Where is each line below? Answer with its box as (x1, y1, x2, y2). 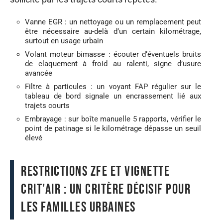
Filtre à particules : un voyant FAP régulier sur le (25, 82, 201, 91)
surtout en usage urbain (25, 36, 103, 45)
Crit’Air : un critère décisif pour (21, 181, 191, 198)
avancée (25, 69, 52, 78)
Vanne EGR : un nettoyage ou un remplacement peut (25, 17, 201, 26)
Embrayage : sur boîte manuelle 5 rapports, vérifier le (25, 114, 201, 123)
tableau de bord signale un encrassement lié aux (25, 92, 201, 101)
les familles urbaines (21, 199, 136, 216)
